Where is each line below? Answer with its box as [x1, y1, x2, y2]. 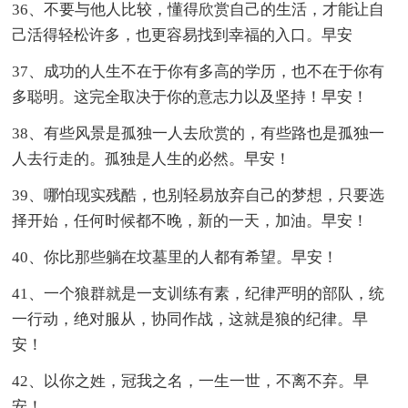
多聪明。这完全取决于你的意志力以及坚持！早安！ [12, 87, 369, 106]
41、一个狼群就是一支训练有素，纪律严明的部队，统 [12, 284, 385, 302]
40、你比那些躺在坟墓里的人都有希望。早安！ [12, 248, 339, 266]
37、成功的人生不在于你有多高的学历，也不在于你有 [12, 62, 385, 80]
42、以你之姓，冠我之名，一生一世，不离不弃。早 [12, 372, 370, 390]
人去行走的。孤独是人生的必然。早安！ [12, 149, 291, 168]
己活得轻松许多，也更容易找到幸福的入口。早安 [12, 25, 353, 44]
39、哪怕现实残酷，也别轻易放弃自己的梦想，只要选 [12, 186, 385, 204]
